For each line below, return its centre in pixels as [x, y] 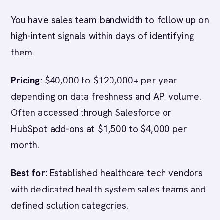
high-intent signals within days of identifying [102, 36]
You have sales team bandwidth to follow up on [110, 20]
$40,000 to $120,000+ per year [110, 80]
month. [25, 145]
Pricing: [27, 80]
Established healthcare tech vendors [125, 173]
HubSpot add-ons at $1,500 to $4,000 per [99, 129]
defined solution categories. [70, 206]
